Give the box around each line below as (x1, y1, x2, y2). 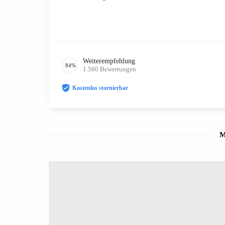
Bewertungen (100, 65, 136, 73)
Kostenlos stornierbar (72, 84, 128, 91)
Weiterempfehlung (83, 57, 135, 65)
